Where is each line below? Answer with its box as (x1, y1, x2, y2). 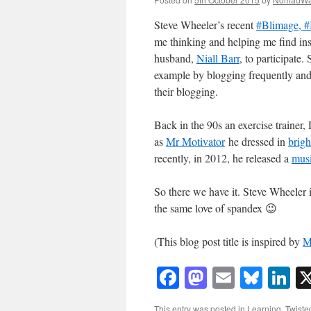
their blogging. (154, 84, 218, 99)
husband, (154, 51, 196, 65)
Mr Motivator (166, 134, 225, 149)
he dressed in (225, 134, 288, 149)
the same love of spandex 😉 (154, 201, 277, 215)
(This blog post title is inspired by (154, 234, 303, 249)
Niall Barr (196, 51, 239, 65)
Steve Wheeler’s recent (154, 17, 256, 32)
